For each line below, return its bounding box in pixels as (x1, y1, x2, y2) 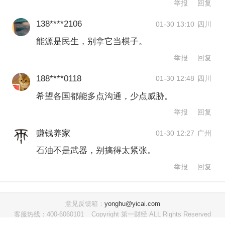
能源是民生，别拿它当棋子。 (36, 36, 147, 46)
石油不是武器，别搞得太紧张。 (36, 146, 156, 156)
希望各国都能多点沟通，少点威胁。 (36, 91, 173, 101)
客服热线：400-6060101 (14, 210, 86, 218)
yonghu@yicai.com (104, 200, 160, 208)
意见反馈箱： (65, 200, 104, 208)
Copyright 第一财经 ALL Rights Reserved (91, 210, 211, 218)
